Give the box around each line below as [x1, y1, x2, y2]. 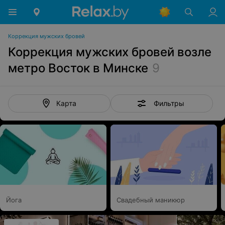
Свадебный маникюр [117, 196, 185, 204]
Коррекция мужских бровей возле [8, 45, 211, 59]
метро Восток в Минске [8, 61, 148, 75]
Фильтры [153, 98, 184, 107]
